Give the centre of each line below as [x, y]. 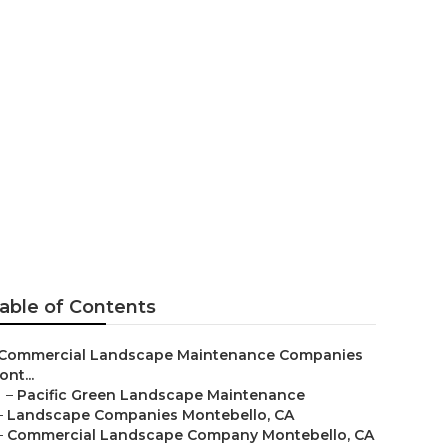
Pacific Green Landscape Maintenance [161, 395]
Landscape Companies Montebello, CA [150, 415]
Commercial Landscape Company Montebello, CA [190, 435]
